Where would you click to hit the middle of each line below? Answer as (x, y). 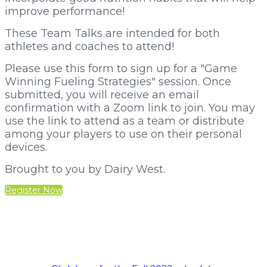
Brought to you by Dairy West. (85, 169)
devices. (26, 147)
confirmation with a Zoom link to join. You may (130, 108)
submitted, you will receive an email (102, 95)
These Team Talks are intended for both (112, 33)
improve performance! (65, 11)
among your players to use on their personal (123, 134)
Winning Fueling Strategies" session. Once (118, 82)
